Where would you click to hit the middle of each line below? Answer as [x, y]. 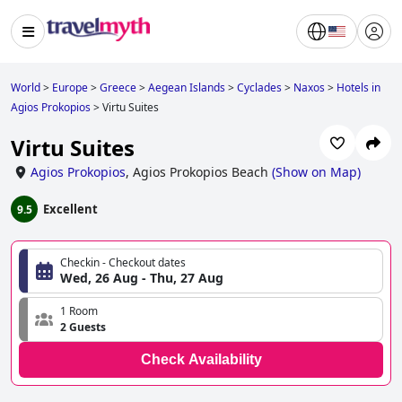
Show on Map [316, 172]
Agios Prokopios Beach [201, 172]
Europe [70, 87]
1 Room [79, 311]
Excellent [70, 210]
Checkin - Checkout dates [123, 263]
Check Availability [201, 360]
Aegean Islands [187, 87]
